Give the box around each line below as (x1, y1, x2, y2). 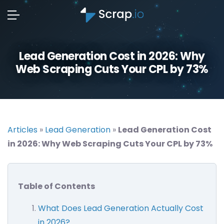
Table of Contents (18, 180, 95, 192)
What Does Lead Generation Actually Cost (38, 202, 203, 214)
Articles (7, 124, 37, 135)
